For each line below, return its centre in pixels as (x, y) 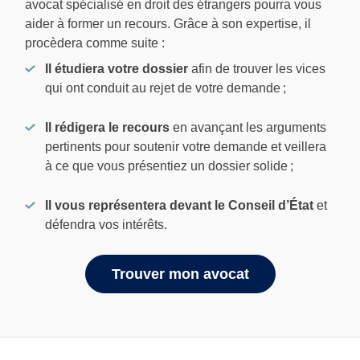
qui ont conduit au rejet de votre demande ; (166, 88)
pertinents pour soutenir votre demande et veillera (186, 147)
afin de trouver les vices (257, 69)
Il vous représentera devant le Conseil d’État (181, 206)
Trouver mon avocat (180, 274)
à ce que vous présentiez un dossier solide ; (169, 166)
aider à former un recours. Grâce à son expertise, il (168, 24)
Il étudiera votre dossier (117, 69)
